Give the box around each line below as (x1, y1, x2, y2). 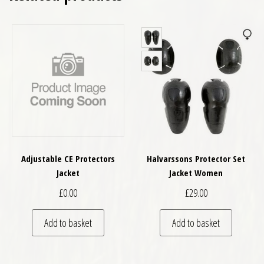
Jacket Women (169, 167, 223, 179)
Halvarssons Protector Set (147, 153, 246, 165)
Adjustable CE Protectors (21, 153, 115, 165)
